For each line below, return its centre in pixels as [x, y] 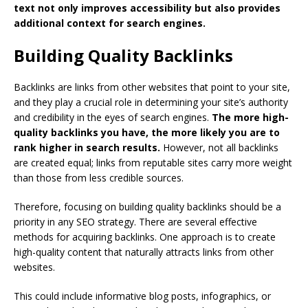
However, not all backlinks [219, 148]
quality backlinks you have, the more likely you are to [147, 133]
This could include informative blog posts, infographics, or [142, 296]
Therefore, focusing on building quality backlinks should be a [147, 207]
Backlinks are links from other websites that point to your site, [152, 87]
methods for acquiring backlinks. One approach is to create [145, 237]
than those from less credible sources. [99, 178]
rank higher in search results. [87, 148]
